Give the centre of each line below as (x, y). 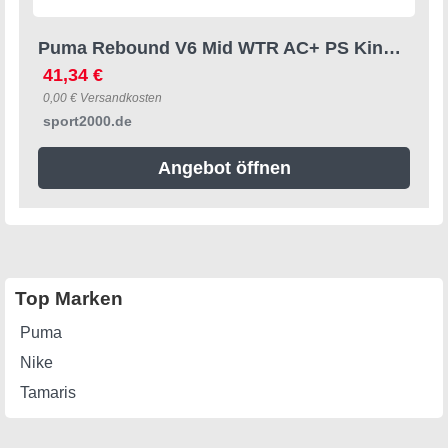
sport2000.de (87, 120)
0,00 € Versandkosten (102, 97)
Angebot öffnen (224, 167)
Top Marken (69, 298)
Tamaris (48, 392)
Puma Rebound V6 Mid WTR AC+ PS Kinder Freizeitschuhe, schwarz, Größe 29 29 (392, 47)
